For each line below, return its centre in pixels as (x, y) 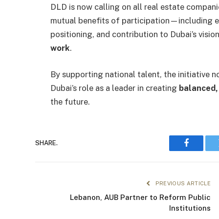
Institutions (190, 208)
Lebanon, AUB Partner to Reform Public (140, 197)
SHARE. (46, 143)
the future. (70, 101)
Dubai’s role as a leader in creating (115, 88)
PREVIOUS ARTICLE (182, 183)
